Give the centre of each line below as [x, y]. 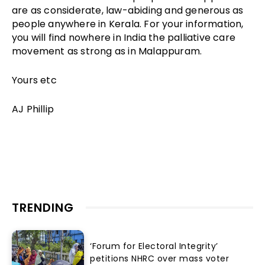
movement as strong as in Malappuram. [107, 51]
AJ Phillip [33, 109]
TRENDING [43, 208]
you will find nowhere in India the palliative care [124, 38]
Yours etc [34, 80]
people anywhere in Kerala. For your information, [128, 24]
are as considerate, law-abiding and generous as [128, 11]
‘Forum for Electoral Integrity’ [154, 246]
